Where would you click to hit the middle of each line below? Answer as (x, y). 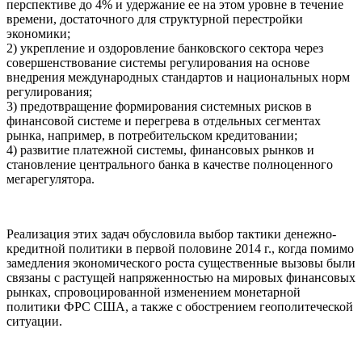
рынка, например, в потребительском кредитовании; (152, 135)
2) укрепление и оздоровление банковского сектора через (165, 48)
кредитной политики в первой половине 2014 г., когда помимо (180, 248)
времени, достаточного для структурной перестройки (155, 19)
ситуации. (34, 321)
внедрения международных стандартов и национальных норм (178, 77)
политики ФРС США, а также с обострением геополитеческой (180, 306)
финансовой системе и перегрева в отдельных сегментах (164, 120)
